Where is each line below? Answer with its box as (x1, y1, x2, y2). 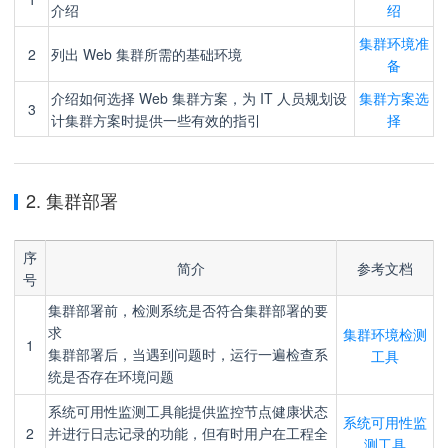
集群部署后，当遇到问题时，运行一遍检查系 (48, 348, 328, 363)
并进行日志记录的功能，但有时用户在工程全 (48, 423, 328, 443)
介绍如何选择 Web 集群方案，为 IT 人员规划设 (51, 88, 347, 108)
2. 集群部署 (26, 187, 118, 213)
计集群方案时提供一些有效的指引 (51, 110, 261, 130)
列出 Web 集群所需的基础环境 (51, 44, 242, 64)
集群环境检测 (343, 324, 427, 344)
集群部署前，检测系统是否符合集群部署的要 (48, 304, 328, 319)
